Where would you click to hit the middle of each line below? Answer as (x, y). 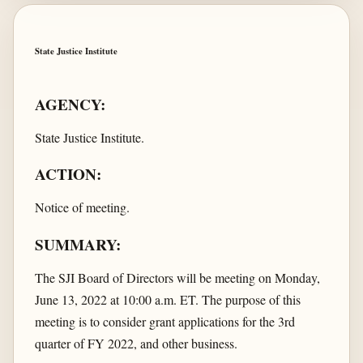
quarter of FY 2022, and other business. (136, 343)
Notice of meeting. (82, 207)
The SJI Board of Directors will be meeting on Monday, (177, 277)
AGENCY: (70, 105)
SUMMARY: (77, 244)
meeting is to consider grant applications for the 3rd (164, 321)
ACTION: (68, 175)
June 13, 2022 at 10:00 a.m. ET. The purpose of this (167, 299)
